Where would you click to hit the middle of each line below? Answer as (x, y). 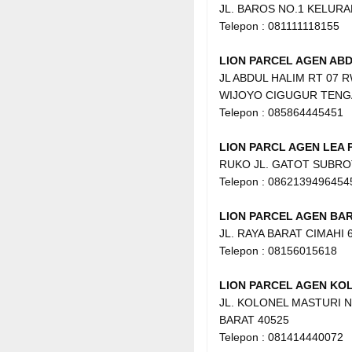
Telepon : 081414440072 (281, 337)
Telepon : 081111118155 (279, 26)
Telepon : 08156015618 (278, 250)
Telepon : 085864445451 (281, 112)
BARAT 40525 (254, 319)
